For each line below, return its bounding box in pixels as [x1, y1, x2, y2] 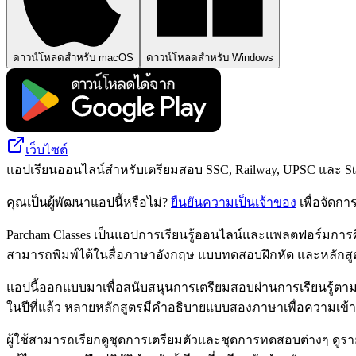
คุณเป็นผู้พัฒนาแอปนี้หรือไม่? [6, 195, 171, 209]
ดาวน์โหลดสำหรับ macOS [13, 51, 133, 64]
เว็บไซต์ [25, 142, 68, 157]
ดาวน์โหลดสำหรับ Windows [146, 51, 273, 64]
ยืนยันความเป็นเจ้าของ [171, 195, 296, 209]
